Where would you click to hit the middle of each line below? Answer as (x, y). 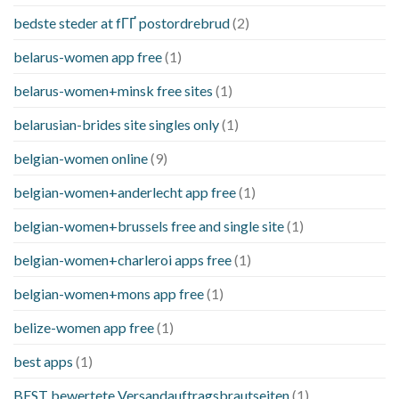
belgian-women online (81, 159)
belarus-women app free (88, 57)
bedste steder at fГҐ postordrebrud (122, 23)
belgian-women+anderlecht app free (125, 192)
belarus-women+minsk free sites (113, 91)
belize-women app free (84, 328)
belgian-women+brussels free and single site (149, 226)
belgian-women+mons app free (109, 294)
